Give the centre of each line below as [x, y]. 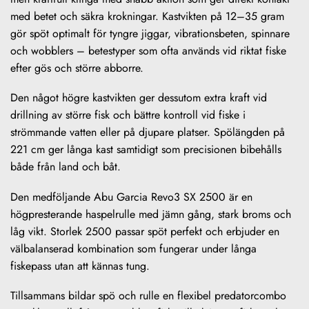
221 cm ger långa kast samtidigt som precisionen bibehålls [146, 150]
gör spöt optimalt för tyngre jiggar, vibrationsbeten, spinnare [150, 33]
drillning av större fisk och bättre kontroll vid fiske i [128, 115]
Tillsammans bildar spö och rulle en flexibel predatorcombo [148, 295]
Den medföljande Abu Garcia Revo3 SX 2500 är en [131, 197]
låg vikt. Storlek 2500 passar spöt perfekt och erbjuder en [145, 231]
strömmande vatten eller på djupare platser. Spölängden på [148, 132]
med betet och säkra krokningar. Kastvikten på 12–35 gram [147, 16]
